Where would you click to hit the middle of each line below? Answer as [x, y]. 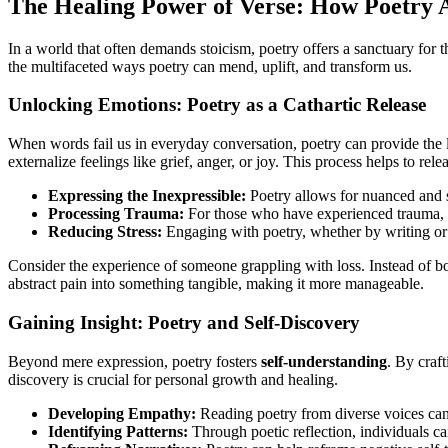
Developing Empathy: [122, 413]
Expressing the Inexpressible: [147, 196]
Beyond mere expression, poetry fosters [134, 361]
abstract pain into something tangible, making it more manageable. [216, 284]
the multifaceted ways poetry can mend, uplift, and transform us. [210, 66]
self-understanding [324, 361]
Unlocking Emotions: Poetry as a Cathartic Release [217, 105]
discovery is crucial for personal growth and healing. [173, 379]
